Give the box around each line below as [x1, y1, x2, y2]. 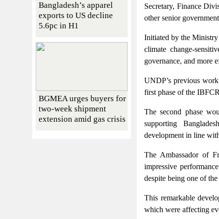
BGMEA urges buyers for [39, 93, 126, 103]
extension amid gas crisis [39, 114, 126, 124]
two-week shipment [39, 104, 106, 113]
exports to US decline [39, 10, 113, 20]
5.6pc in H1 [39, 21, 79, 30]
